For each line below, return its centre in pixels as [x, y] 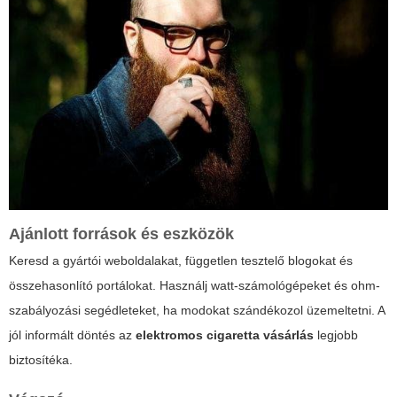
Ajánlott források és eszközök [121, 234]
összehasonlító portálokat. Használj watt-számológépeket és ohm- [195, 285]
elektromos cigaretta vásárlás [225, 335]
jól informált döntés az [72, 335]
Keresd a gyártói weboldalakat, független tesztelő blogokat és [181, 260]
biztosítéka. [41, 359]
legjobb [336, 335]
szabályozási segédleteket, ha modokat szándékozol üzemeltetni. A [197, 310]
